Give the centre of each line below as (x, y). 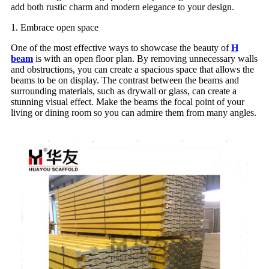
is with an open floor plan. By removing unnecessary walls (145, 58)
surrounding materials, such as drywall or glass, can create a (124, 91)
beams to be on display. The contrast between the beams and (125, 80)
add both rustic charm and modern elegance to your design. (122, 7)
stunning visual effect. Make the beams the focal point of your (128, 101)
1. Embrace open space (55, 27)
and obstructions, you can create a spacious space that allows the (132, 69)
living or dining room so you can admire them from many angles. (134, 112)
